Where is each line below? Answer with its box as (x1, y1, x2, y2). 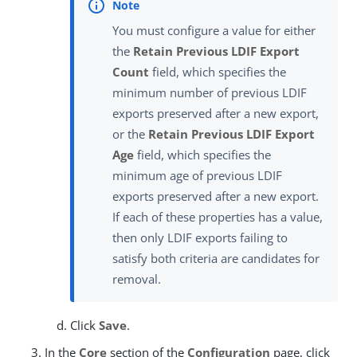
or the (112, 125, 148, 142)
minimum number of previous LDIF (112, 84, 307, 100)
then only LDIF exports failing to (112, 229, 288, 245)
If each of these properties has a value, (112, 208, 323, 225)
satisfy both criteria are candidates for (112, 249, 320, 266)
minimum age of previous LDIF (112, 167, 282, 183)
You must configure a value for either (112, 22, 316, 38)
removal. (112, 270, 161, 287)
